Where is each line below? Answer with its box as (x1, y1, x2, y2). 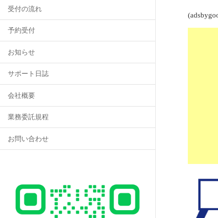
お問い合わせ (8, 135, 49, 143)
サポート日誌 (8, 70, 49, 78)
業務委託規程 (8, 113, 49, 121)
